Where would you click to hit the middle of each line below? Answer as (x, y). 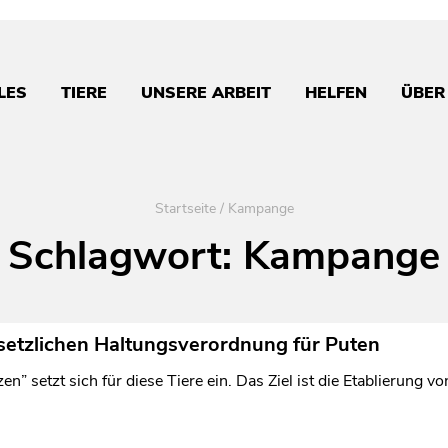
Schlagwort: (125, 256)
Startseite (185, 209)
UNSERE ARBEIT (206, 93)
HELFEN (336, 93)
